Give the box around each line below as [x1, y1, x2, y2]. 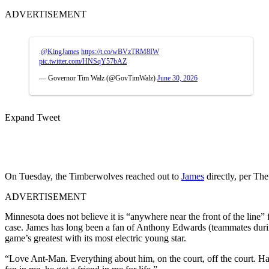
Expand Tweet [5, 112, 60, 122]
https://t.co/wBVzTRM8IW [81, 47, 159, 56]
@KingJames [41, 47, 79, 56]
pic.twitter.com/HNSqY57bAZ [39, 56, 127, 65]
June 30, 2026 [157, 73, 198, 82]
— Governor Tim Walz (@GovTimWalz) [39, 73, 157, 82]
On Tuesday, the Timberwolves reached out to [5, 171, 181, 181]
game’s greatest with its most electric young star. [5, 232, 186, 243]
